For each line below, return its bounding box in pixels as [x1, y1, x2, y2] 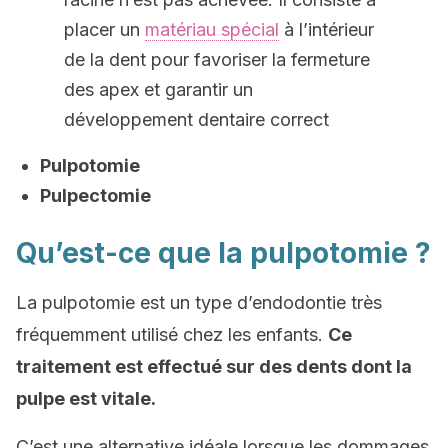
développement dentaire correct [64, 109, 329, 130]
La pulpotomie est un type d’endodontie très [16, 292, 382, 313]
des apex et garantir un [64, 79, 253, 100]
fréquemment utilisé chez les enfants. [16, 324, 328, 345]
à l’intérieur [279, 19, 374, 40]
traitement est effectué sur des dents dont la [16, 356, 412, 377]
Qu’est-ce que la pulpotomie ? [16, 236, 431, 270]
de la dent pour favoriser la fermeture [64, 49, 370, 70]
